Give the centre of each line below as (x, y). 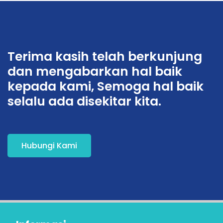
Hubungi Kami (49, 145)
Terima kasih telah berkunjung (105, 57)
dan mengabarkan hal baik (95, 72)
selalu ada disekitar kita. (84, 102)
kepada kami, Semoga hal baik (106, 87)
